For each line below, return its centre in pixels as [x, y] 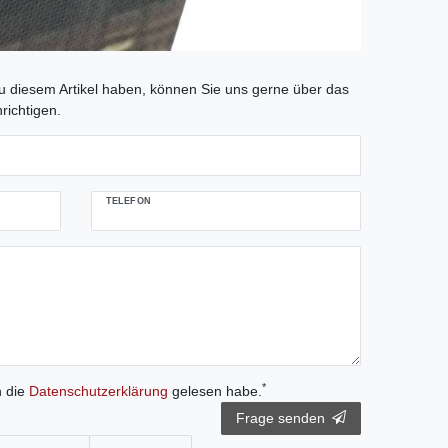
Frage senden [280, 418]
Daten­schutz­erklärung [98, 391]
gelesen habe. [214, 391]
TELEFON [128, 200]
